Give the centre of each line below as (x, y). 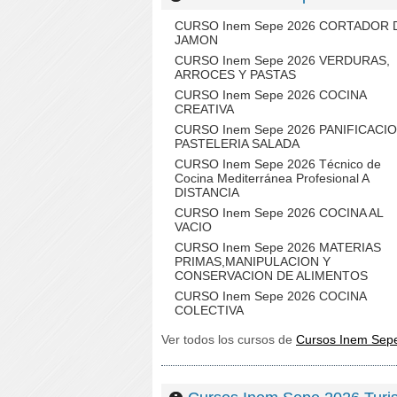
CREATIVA (204, 109)
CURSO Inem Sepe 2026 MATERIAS (278, 247)
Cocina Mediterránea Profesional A (272, 178)
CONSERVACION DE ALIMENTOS (271, 276)
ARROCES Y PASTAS (235, 74)
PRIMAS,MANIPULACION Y (253, 261)
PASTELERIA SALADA (237, 144)
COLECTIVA (209, 310)
